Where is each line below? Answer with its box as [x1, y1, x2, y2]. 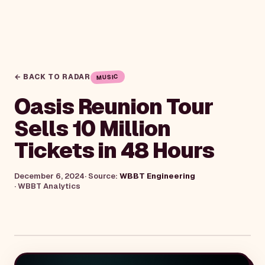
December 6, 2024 [14, 171, 85, 181]
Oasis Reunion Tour [14, 93, 213, 121]
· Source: [85, 171, 119, 181]
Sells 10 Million [14, 115, 170, 143]
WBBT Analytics [18, 181, 80, 191]
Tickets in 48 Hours [14, 137, 214, 164]
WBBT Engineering [119, 171, 195, 181]
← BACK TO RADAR [14, 72, 91, 82]
